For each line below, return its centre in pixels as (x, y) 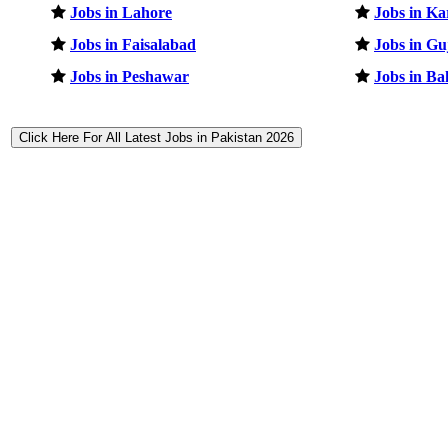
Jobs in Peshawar (129, 76)
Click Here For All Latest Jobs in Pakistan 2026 (156, 137)
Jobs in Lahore (121, 12)
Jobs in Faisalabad (133, 44)
